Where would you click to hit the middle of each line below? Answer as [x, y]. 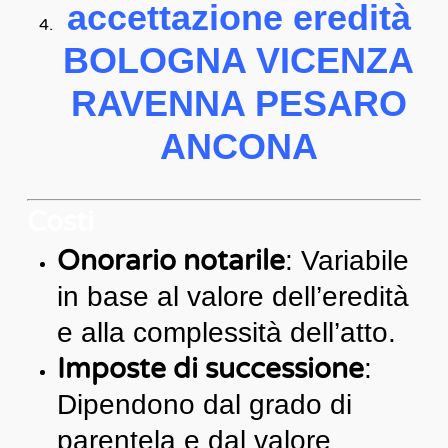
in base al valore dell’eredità [232, 296]
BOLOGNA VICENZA [239, 60]
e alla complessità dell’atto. [226, 332]
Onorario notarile [170, 260]
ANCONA [238, 146]
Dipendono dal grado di [204, 404]
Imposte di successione [210, 368]
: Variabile [346, 260]
